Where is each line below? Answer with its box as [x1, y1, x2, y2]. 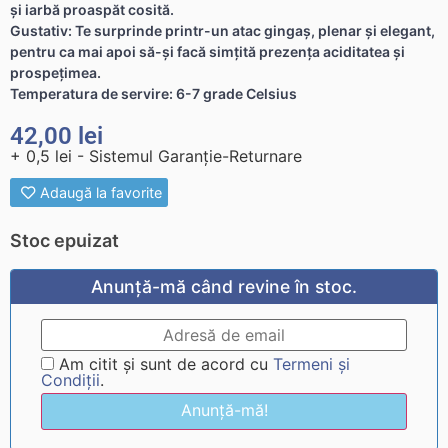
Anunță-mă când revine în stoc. [91, 275, 357, 297]
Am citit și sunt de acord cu [54, 353, 273, 374]
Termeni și [273, 353, 350, 374]
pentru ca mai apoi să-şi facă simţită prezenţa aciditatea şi [10, 42, 405, 60]
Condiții [41, 369, 100, 390]
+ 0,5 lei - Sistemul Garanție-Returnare [10, 146, 302, 167]
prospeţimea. [10, 63, 101, 81]
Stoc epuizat [10, 230, 119, 252]
